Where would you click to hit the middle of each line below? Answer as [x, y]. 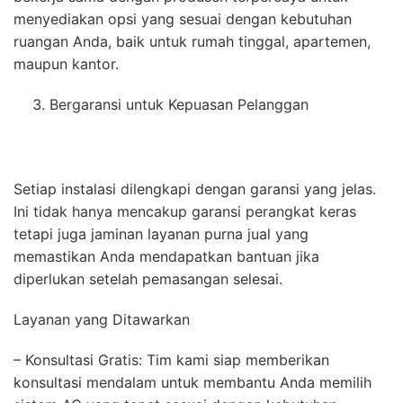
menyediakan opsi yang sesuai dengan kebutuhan [183, 18]
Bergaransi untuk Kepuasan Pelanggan [179, 104]
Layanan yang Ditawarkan [102, 319]
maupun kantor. [66, 63]
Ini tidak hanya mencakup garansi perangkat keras [185, 211]
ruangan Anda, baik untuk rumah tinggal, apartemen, [192, 41]
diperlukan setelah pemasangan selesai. [148, 278]
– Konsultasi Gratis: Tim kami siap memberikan [171, 359]
